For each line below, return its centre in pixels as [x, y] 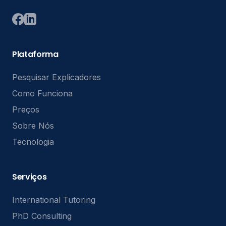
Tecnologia [33, 142]
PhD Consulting [42, 216]
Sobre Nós [33, 126]
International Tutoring [54, 200]
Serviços [30, 177]
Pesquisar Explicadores [56, 77]
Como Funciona [42, 93]
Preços [26, 109]
